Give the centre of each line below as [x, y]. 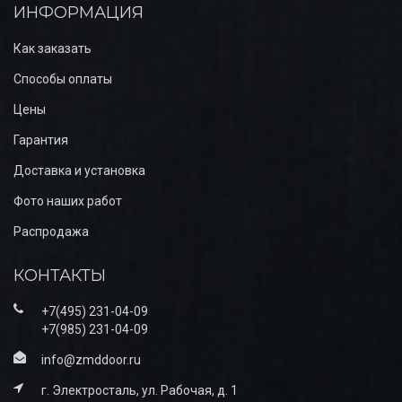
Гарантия [41, 140]
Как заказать [52, 48]
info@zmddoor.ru [91, 359]
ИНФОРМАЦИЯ [79, 12]
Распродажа [51, 231]
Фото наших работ [68, 201]
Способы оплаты [63, 79]
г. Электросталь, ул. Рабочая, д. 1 [140, 390]
